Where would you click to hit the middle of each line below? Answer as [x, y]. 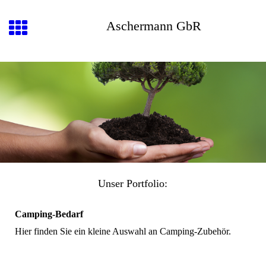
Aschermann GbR [154, 26]
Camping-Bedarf [49, 214]
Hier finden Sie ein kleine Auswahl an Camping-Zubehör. [123, 232]
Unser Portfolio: [133, 183]
